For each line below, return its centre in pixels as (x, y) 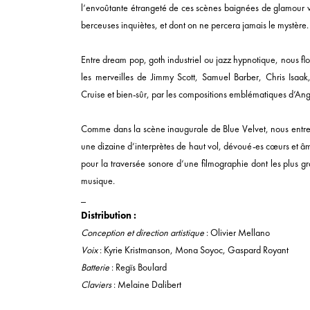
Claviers (96, 284)
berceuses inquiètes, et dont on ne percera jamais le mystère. (195, 25)
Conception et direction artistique (144, 232)
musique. (98, 181)
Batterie (95, 267)
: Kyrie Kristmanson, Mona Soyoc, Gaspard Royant (193, 250)
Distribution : (110, 215)
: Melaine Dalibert (146, 284)
